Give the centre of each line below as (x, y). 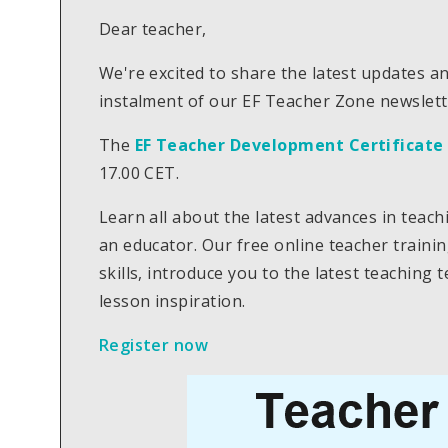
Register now (153, 345)
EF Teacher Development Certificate (289, 145)
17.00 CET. (139, 173)
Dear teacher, (152, 29)
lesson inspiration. (172, 301)
